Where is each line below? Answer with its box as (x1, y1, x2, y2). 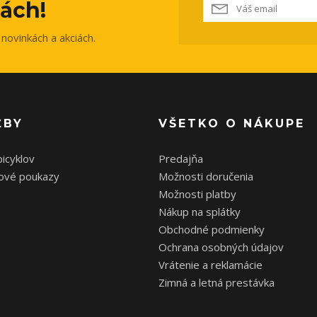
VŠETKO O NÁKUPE (158, 117, 305, 130)
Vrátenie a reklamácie (158, 258, 263, 272)
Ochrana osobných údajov (158, 240, 284, 254)
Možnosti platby (158, 187, 236, 201)
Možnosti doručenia (158, 169, 253, 183)
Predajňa (158, 151, 203, 166)
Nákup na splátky (158, 204, 241, 219)
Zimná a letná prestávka (158, 275, 275, 289)
